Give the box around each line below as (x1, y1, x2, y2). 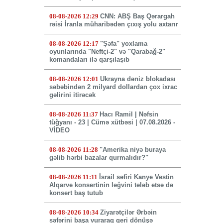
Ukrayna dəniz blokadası (100, 75, 176, 83)
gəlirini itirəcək (49, 91, 96, 99)
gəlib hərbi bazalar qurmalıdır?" (49, 154, 148, 162)
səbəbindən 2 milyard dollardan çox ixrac (49, 83, 177, 91)
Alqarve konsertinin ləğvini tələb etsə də (49, 181, 173, 189)
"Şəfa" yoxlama (100, 40, 147, 48)
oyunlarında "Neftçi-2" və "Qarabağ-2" (49, 48, 165, 56)
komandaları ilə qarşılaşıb (49, 56, 129, 64)
